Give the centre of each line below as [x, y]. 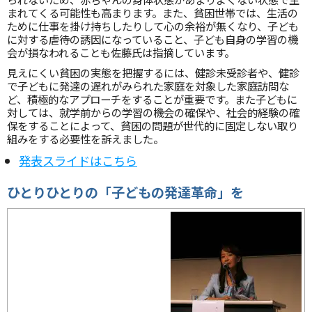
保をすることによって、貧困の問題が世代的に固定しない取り [153, 125]
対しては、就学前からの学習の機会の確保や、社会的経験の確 [153, 112]
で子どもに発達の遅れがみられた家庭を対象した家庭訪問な [148, 86]
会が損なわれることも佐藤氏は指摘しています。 [121, 52]
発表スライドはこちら [78, 161]
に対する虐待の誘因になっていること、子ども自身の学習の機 [153, 39]
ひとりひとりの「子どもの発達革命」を [125, 192]
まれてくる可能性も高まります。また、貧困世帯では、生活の [153, 13]
